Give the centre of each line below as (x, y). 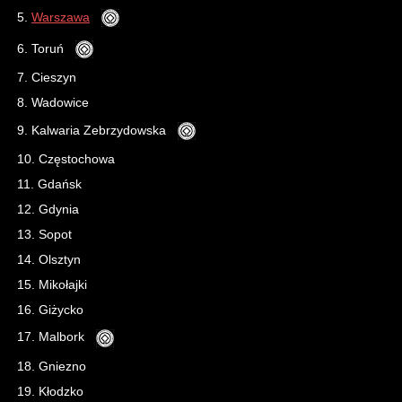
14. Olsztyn (49, 259)
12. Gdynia (48, 209)
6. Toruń (44, 48)
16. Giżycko (50, 310)
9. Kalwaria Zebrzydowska (95, 130)
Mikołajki (63, 284)
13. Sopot (44, 234)
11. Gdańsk (49, 184)
